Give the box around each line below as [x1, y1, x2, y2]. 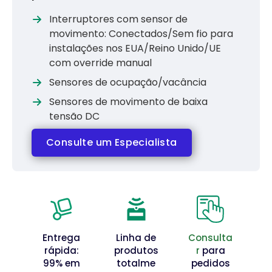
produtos [114, 243, 158, 257]
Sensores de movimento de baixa [49, 94, 208, 109]
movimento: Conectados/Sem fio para [49, 26, 233, 41]
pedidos [191, 256, 230, 270]
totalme [117, 256, 155, 270]
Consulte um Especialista [46, 135, 177, 149]
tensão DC [49, 109, 100, 123]
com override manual [49, 55, 152, 70]
